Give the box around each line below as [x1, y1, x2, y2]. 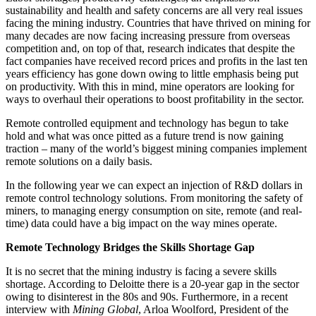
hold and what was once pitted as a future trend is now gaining [6, 129, 284, 142]
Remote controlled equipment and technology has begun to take [6, 116, 288, 129]
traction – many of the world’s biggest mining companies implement [6, 142, 307, 154]
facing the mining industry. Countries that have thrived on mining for [6, 16, 310, 29]
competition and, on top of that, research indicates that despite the [6, 42, 295, 54]
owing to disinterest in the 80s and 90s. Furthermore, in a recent [6, 290, 288, 303]
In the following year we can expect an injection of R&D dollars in [6, 178, 303, 191]
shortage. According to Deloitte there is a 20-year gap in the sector [6, 277, 299, 290]
